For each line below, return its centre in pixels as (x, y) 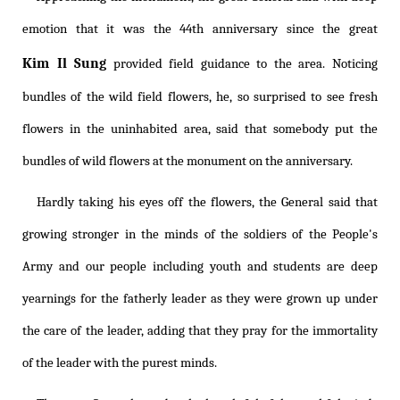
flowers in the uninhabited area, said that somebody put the (200, 129)
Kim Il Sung (65, 63)
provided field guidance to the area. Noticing (242, 64)
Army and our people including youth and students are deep (200, 267)
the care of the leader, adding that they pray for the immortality (200, 331)
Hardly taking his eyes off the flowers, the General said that (207, 203)
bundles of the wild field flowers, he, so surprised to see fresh (200, 97)
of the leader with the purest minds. (120, 363)
